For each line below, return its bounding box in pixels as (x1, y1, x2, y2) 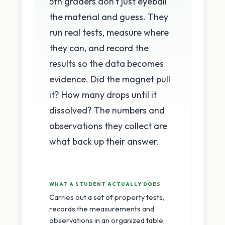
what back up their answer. (49, 135, 159, 147)
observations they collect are (49, 120, 167, 132)
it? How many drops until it (49, 88, 157, 100)
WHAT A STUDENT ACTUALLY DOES (49, 180, 161, 187)
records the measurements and (49, 203, 154, 213)
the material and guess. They (49, 11, 168, 23)
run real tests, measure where (49, 26, 169, 38)
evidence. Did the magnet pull (49, 73, 170, 85)
